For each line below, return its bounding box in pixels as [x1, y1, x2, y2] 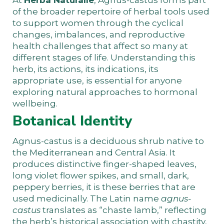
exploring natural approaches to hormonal [12, 86, 197, 97]
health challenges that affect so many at [12, 40, 188, 51]
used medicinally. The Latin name [12, 193, 161, 203]
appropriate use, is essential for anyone [12, 75, 182, 85]
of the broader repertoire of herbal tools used [12, 6, 209, 16]
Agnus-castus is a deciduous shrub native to [12, 135, 204, 146]
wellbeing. [12, 98, 57, 108]
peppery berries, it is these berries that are [12, 181, 195, 192]
